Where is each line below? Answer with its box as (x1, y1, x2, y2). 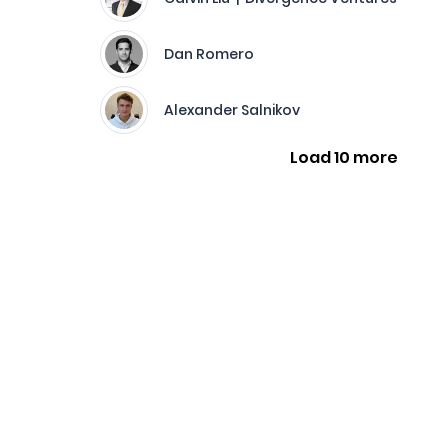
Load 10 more (290, 146, 399, 169)
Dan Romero (164, 44, 254, 64)
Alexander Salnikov (164, 100, 300, 120)
